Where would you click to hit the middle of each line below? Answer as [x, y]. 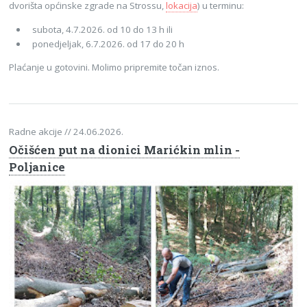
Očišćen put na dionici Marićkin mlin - [125, 150]
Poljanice [37, 167]
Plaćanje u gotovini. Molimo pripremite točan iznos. [114, 67]
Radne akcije [37, 132]
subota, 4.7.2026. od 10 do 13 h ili [102, 29]
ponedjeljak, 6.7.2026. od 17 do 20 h [108, 44]
